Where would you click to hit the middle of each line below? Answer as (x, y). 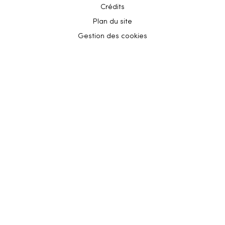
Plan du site (113, 22)
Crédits (113, 8)
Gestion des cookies (113, 37)
